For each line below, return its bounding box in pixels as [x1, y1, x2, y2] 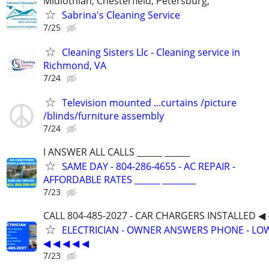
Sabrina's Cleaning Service [62, 8, 180, 22]
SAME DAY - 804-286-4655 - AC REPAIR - [62, 160, 235, 174]
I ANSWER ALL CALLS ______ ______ [43, 145, 190, 159]
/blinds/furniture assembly [43, 109, 164, 123]
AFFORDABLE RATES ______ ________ [43, 173, 196, 187]
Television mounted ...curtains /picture [62, 96, 237, 110]
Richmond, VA [43, 58, 106, 72]
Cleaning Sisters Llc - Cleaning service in [62, 45, 240, 59]
